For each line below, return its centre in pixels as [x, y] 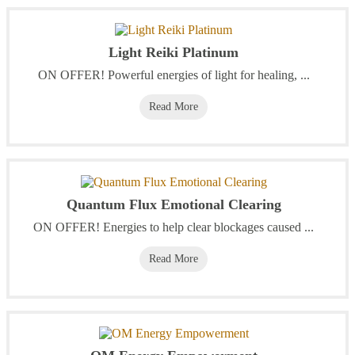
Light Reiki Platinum [174, 53]
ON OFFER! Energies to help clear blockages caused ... [174, 227]
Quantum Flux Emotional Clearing [174, 204]
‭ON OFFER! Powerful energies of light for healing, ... [174, 75]
